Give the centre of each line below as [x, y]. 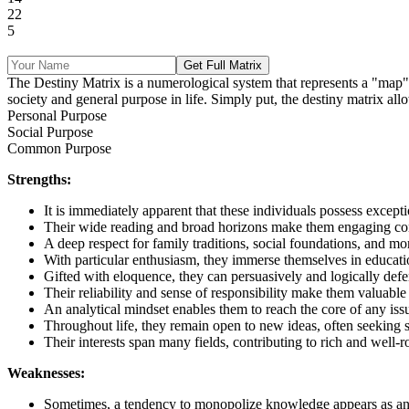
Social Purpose [50, 132]
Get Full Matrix [223, 66]
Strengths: [39, 180]
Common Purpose [59, 149]
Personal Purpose [57, 116]
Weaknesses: [46, 373]
